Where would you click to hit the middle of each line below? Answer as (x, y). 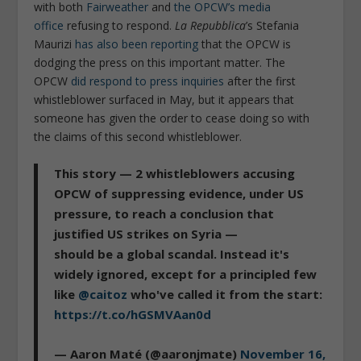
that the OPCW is (245, 44)
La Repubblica (211, 25)
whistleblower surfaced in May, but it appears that (164, 99)
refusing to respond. (120, 25)
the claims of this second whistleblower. (138, 136)
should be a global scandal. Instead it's (172, 254)
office (49, 25)
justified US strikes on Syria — (146, 234)
